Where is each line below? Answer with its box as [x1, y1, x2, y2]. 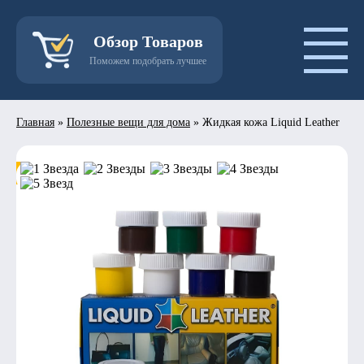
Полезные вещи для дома [67, 116, 190, 128]
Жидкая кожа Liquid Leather [202, 116, 340, 128]
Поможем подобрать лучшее [89, 55, 206, 67]
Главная [16, 116, 54, 128]
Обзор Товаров [93, 32, 203, 50]
